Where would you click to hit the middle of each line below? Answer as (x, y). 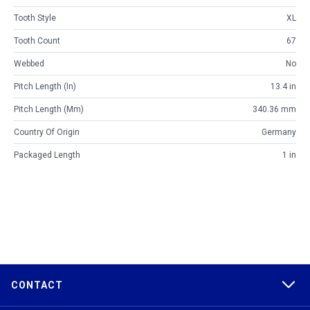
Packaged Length (47, 155)
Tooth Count (37, 41)
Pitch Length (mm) (49, 110)
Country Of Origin (47, 133)
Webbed (29, 64)
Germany (279, 133)
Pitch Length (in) (45, 87)
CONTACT (37, 285)
